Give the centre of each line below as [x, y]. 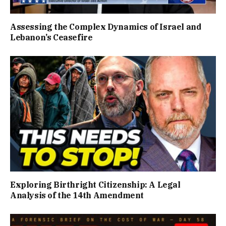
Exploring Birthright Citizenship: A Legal [95, 185]
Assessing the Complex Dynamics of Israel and [106, 26]
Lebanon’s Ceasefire [51, 37]
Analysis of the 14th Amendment [77, 195]
